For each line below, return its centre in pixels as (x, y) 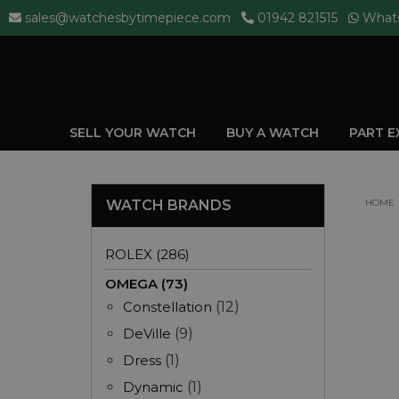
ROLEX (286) (147, 254)
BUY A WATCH (274, 132)
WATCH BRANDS (169, 205)
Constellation (167, 307)
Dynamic (153, 387)
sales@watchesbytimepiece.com (128, 18)
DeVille (147, 334)
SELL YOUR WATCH (134, 132)
